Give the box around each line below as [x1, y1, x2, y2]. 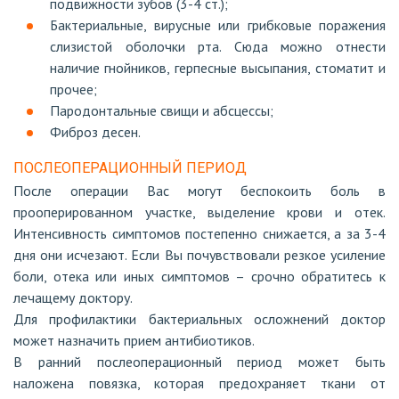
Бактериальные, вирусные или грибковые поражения [50, 16, 386, 34]
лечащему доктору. [13, 289, 133, 306]
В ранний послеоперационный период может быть [13, 353, 386, 370]
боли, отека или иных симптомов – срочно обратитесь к [13, 267, 386, 285]
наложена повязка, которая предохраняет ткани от [13, 374, 386, 392]
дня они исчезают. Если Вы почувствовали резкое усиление [13, 246, 386, 264]
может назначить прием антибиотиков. [13, 331, 255, 349]
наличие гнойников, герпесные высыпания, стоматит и [50, 59, 386, 77]
